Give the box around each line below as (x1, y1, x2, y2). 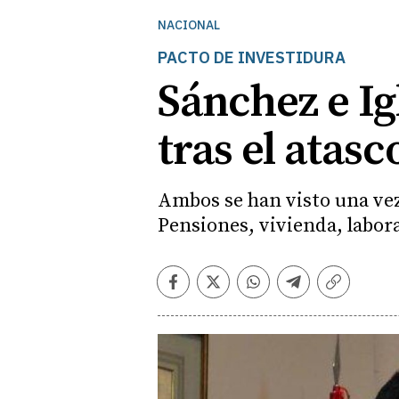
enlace (332, 298, 382, 319)
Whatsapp (252, 280, 327, 300)
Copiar (332, 280, 382, 300)
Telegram (292, 280, 364, 300)
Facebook (172, 280, 242, 300)
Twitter (212, 280, 266, 300)
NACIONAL (158, 17, 220, 33)
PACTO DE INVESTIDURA (158, 47, 346, 68)
